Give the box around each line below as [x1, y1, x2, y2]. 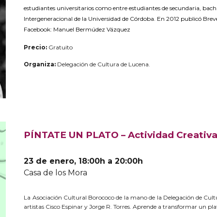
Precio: [24, 43, 47, 51]
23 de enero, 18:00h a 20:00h [24, 156, 143, 166]
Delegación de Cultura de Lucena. [56, 60, 151, 68]
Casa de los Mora [24, 168, 88, 177]
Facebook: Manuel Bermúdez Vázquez [24, 25, 131, 33]
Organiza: [24, 60, 56, 68]
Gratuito [48, 43, 73, 51]
